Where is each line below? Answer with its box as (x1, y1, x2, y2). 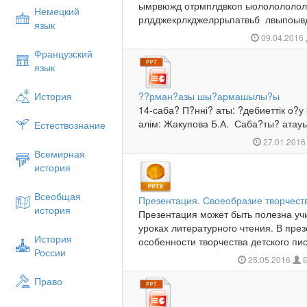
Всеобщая (34, 189, 81, 203)
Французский (34, 47, 93, 60)
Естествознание (34, 118, 106, 132)
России (34, 245, 66, 259)
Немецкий (34, 4, 79, 18)
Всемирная (34, 147, 85, 160)
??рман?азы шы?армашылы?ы (138, 89, 280, 103)
